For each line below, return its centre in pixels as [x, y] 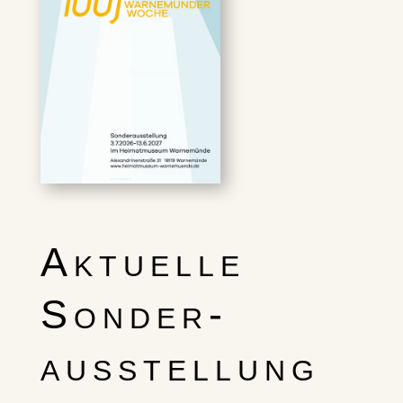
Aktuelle [143, 262]
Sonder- [134, 314]
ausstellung [180, 366]
